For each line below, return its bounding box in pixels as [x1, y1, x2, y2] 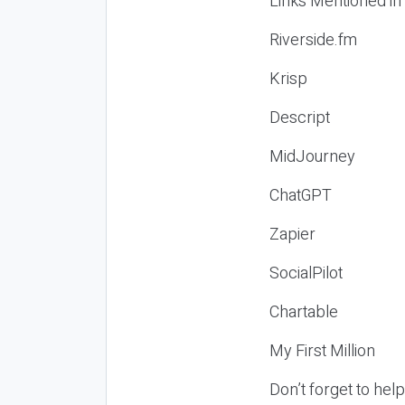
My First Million [269, 338, 375, 363]
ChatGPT [269, 183, 332, 208]
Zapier [269, 221, 316, 247]
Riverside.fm [269, 27, 357, 52]
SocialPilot [269, 260, 343, 286]
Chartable [269, 299, 338, 325]
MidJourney [269, 144, 355, 169]
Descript [269, 105, 330, 130]
